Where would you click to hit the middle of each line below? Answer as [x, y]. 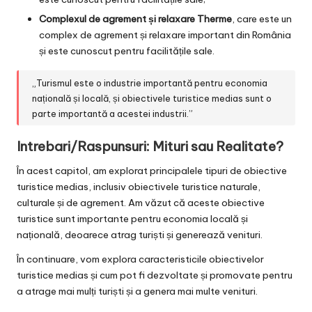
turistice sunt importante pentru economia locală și [132, 219]
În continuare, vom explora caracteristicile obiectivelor [140, 259]
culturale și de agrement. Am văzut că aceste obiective [141, 203]
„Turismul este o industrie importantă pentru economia [150, 83]
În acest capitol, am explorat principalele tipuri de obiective [152, 171]
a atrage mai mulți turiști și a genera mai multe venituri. [137, 291]
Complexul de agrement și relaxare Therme [135, 19]
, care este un [262, 19]
